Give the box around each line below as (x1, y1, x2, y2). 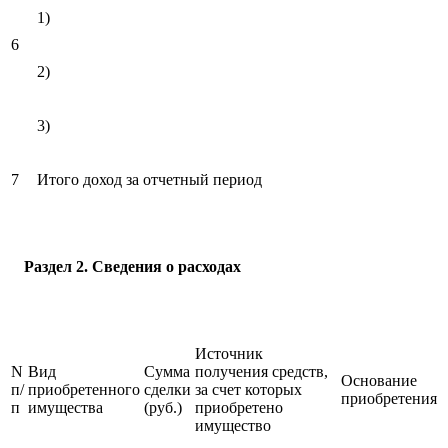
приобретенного (28, 380, 140, 398)
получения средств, (195, 362, 328, 380)
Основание (341, 371, 417, 389)
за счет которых (195, 380, 302, 398)
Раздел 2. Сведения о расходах (24, 257, 241, 275)
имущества (28, 398, 103, 416)
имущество (195, 416, 271, 434)
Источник (195, 344, 263, 362)
